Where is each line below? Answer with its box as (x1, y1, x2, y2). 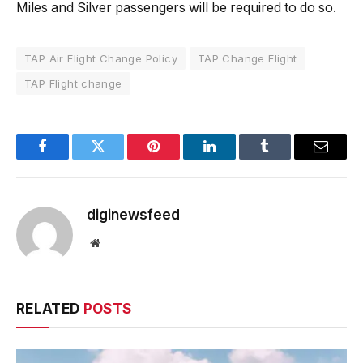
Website (99, 237, 135, 249)
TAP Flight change (24, 77, 122, 91)
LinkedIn (207, 151, 262, 166)
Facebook (41, 151, 98, 166)
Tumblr (263, 151, 307, 166)
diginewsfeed (87, 207, 180, 224)
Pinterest (152, 151, 204, 166)
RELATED (16, 301, 83, 318)
